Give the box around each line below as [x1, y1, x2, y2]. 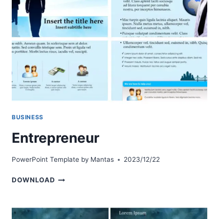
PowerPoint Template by [12, 155, 89, 164]
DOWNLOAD [12, 176, 55, 184]
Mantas [90, 155, 114, 164]
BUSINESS [12, 113, 44, 121]
